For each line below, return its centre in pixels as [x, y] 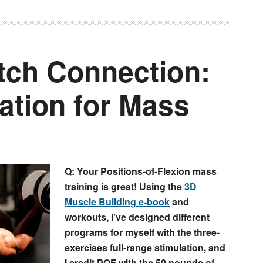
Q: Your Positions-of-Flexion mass [141, 171]
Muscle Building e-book [117, 202]
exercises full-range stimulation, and [145, 248]
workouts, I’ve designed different [137, 217]
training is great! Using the [123, 187]
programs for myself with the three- [142, 232]
